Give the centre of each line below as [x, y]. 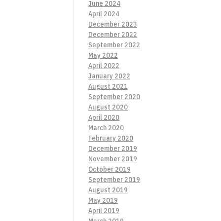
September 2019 [114, 179]
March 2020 [106, 128]
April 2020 [104, 117]
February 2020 [111, 138]
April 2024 [104, 14]
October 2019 [110, 169]
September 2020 [114, 96]
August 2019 [108, 190]
